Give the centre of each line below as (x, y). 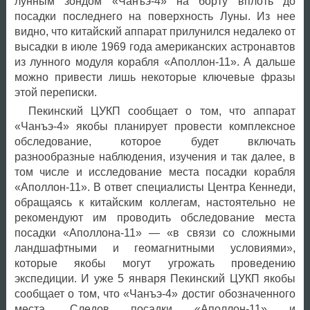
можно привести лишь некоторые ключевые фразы (155, 77)
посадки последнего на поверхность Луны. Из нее (155, 16)
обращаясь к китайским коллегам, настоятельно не (155, 202)
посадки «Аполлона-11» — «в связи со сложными (155, 232)
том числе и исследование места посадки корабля (155, 172)
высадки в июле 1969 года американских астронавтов (155, 46)
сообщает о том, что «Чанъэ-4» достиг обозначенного (155, 293)
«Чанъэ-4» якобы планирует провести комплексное (155, 126)
